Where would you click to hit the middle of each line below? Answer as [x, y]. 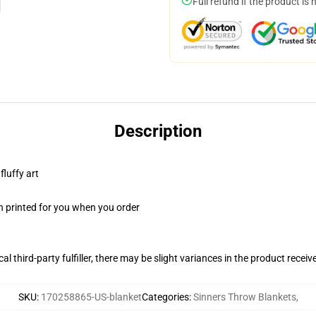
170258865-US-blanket [91, 297]
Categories [165, 297]
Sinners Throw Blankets [244, 297]
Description [158, 131]
